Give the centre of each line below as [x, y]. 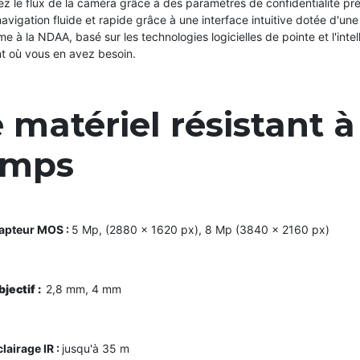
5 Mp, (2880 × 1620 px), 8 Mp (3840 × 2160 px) [200, 229]
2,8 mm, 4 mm [85, 288]
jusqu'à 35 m [96, 348]
